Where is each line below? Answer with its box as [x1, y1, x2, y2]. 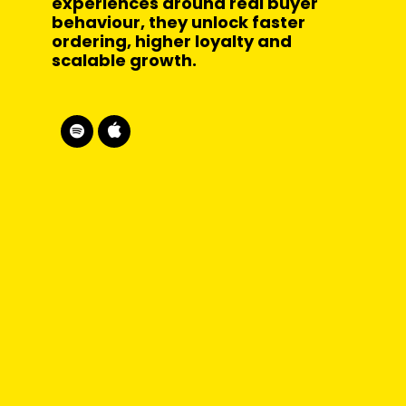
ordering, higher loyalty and [52, 30, 292, 53]
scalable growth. [52, 49, 197, 72]
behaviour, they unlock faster [52, 11, 305, 34]
